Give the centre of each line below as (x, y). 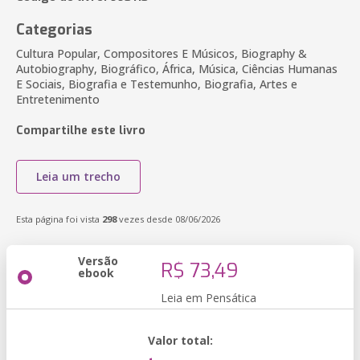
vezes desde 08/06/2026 (168, 219)
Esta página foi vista (59, 219)
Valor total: (180, 340)
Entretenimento (58, 99)
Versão (98, 261)
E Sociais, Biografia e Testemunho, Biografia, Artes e (157, 84)
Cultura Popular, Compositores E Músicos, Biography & (162, 53)
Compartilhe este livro (81, 131)
